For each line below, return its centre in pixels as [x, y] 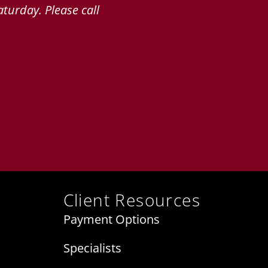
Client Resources [132, 200]
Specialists [92, 248]
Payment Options [111, 220]
